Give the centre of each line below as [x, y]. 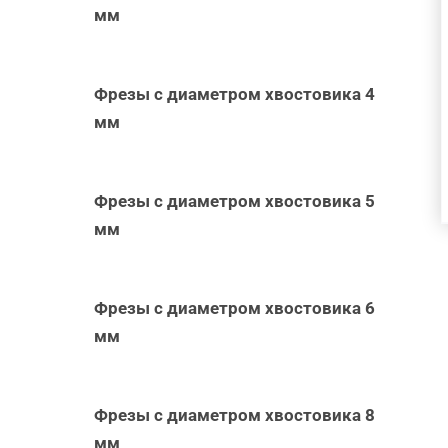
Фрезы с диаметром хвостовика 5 [235, 200]
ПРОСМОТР [353, 36]
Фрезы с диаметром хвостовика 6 [235, 307]
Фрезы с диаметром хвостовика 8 [235, 414]
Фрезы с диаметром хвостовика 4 [235, 93]
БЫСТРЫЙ [353, 12]
